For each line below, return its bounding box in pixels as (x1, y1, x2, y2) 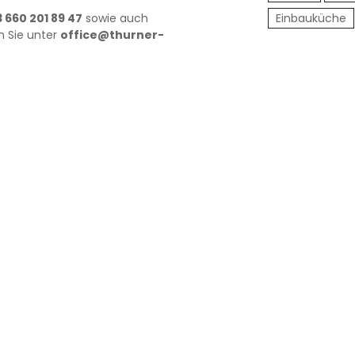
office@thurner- (59, 27, 164, 43)
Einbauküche (275, 10, 346, 26)
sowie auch (82, 10, 148, 26)
